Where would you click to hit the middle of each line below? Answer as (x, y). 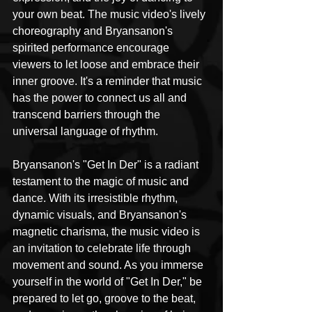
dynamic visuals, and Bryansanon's (101, 214)
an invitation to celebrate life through (103, 248)
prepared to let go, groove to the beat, (106, 298)
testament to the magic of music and (102, 181)
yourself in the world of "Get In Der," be (109, 281)
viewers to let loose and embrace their (107, 64)
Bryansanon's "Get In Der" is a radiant (107, 164)
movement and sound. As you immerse (109, 265)
